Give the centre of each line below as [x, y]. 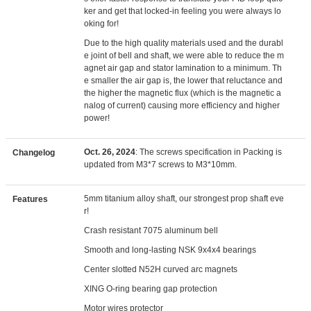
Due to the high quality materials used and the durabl [184, 43]
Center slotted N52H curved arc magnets [161, 269]
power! [97, 118]
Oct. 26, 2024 [110, 152]
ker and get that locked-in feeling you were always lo [183, 11]
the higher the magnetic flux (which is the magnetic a [183, 93]
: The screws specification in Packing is [209, 152]
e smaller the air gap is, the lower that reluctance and [184, 81]
